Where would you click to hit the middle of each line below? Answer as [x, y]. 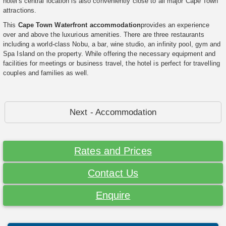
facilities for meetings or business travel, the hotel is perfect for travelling [111, 64]
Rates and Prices [113, 151]
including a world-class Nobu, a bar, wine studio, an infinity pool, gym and [112, 44]
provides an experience [175, 25]
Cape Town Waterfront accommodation [79, 25]
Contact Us [113, 173]
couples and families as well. [46, 73]
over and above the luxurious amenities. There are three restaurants [104, 35]
